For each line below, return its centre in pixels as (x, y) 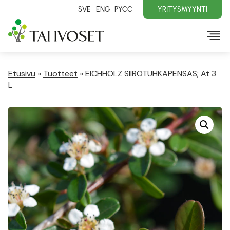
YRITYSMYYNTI (183, 9)
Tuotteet (60, 74)
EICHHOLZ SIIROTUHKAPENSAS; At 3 (151, 74)
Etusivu (22, 74)
